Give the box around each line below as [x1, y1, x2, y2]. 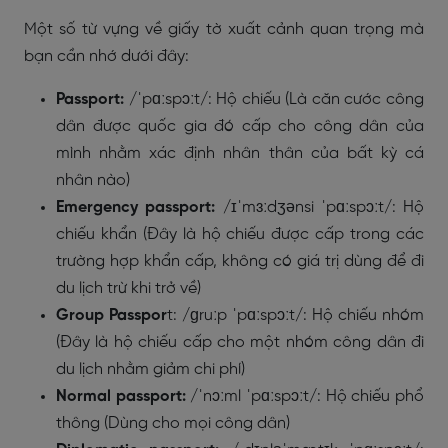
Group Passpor [56, 307, 167, 324]
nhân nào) [56, 172, 130, 189]
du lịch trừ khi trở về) [56, 280, 201, 297]
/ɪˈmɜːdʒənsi [222, 199, 321, 216]
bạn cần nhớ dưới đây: [24, 48, 189, 65]
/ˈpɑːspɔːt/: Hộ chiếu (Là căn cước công [128, 91, 425, 108]
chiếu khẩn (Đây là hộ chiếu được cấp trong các [56, 226, 424, 243]
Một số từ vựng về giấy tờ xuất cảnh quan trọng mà [24, 21, 424, 38]
